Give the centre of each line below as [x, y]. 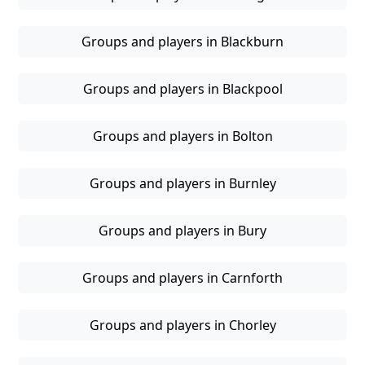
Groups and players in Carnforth [182, 278]
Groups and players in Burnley [182, 184]
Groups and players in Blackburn [182, 42]
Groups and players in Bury [182, 231]
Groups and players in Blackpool [182, 89]
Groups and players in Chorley [182, 325]
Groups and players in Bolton [182, 136]
